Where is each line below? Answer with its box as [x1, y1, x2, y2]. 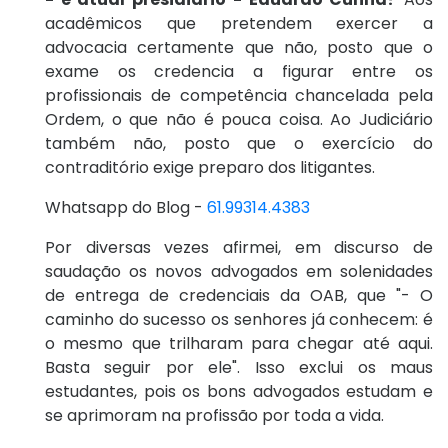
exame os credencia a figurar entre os [45, 60, 433, 84]
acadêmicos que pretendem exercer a [45, 12, 433, 36]
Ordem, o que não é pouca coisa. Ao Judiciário [45, 108, 433, 132]
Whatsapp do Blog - [45, 196, 207, 220]
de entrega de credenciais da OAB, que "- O [45, 284, 433, 308]
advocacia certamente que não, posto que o [45, 36, 433, 60]
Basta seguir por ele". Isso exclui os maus [45, 356, 433, 380]
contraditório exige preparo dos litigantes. [45, 156, 375, 180]
